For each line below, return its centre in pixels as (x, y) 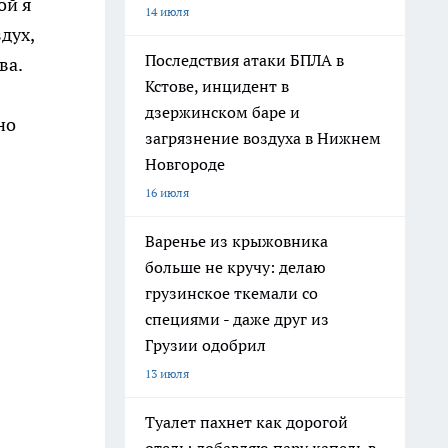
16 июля (167, 192)
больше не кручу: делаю (235, 267)
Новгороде (185, 164)
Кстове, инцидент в (217, 86)
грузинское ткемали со (231, 293)
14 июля (167, 11)
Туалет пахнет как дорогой (246, 422)
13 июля (167, 373)
